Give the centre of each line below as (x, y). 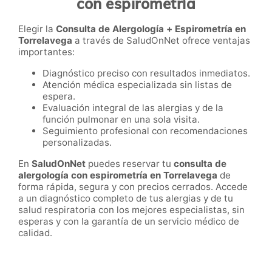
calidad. (35, 233)
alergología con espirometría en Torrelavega (118, 175)
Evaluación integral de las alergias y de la (133, 107)
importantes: (46, 52)
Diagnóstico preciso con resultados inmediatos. (146, 73)
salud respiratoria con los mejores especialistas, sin (131, 209)
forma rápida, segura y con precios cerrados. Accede (133, 186)
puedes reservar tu (130, 163)
